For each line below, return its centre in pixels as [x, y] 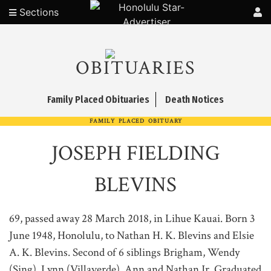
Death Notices [194, 100]
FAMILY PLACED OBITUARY [135, 121]
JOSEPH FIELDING [135, 153]
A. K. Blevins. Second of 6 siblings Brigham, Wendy [124, 253]
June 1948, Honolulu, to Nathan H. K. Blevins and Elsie [132, 236]
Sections [38, 12]
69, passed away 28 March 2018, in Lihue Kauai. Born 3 [132, 219]
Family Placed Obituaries [98, 100]
